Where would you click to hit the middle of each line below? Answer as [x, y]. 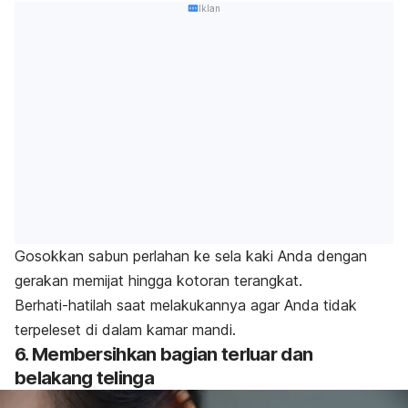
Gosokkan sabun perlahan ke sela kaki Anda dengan [191, 255]
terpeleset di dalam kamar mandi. [125, 329]
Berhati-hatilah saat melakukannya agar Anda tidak [186, 305]
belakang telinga [84, 377]
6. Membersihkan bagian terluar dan [164, 354]
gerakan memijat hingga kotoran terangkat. [158, 280]
